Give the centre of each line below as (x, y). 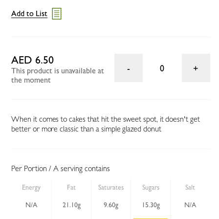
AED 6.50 (33, 60)
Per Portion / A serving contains (61, 168)
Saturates (111, 187)
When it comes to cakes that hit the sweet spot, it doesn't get (106, 119)
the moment (31, 80)
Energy (32, 187)
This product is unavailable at (58, 70)
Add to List (30, 14)
